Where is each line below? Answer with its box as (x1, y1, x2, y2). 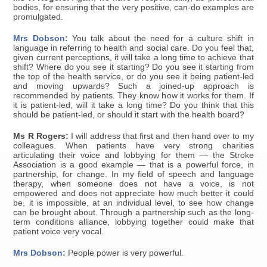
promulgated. (13, 13, 64, 22)
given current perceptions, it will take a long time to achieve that (13, 53, 254, 63)
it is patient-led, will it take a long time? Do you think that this (13, 101, 254, 110)
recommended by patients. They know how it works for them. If (13, 91, 254, 101)
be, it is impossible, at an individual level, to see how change (13, 198, 254, 208)
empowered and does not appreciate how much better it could (13, 189, 254, 198)
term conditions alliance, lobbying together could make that (13, 218, 254, 227)
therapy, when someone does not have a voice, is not (13, 179, 254, 189)
